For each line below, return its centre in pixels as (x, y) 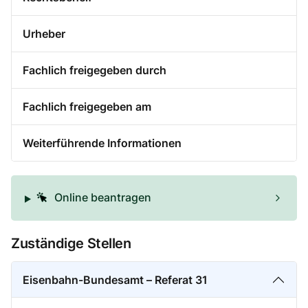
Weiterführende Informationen (102, 143)
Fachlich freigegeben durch (95, 70)
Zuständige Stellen (71, 243)
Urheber (44, 33)
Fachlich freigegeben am (87, 106)
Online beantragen (102, 197)
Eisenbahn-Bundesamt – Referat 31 (115, 279)
